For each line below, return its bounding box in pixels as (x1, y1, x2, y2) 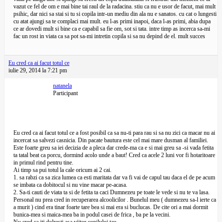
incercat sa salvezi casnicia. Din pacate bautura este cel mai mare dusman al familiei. (13, 137, 208, 144)
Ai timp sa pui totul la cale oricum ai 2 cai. (13, 166, 111, 173)
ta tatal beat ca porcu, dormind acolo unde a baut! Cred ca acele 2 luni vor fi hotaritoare (13, 152, 215, 159)
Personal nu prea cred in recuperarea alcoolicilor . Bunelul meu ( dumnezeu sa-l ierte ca (13, 196, 216, 203)
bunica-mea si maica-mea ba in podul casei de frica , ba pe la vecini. (13, 211, 170, 218)
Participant (53, 90, 78, 97)
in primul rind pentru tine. (13, 159, 73, 166)
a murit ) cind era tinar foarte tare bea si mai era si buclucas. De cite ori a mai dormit (13, 204, 208, 211)
